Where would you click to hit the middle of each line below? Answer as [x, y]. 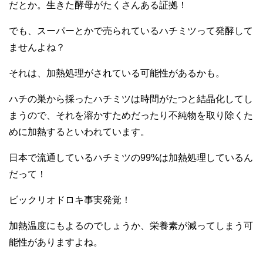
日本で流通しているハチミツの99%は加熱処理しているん [131, 158]
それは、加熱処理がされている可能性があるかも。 [117, 73]
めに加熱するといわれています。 [79, 132]
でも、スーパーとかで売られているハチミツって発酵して [131, 31]
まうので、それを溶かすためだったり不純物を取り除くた [131, 115]
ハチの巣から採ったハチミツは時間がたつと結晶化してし [131, 99]
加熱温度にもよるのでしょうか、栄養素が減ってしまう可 [131, 226]
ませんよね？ [37, 47]
